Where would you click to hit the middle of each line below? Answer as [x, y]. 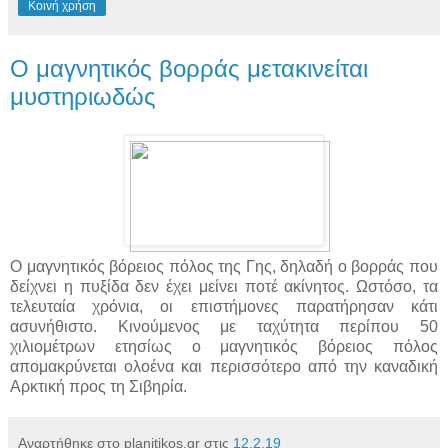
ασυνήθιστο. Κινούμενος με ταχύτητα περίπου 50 [224, 327]
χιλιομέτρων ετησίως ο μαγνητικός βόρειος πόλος [224, 347]
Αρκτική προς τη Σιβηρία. [98, 387]
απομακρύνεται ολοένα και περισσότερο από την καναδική [224, 367]
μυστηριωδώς [83, 97]
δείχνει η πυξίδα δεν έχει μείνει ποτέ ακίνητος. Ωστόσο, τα [224, 287]
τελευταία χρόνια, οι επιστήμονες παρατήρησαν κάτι [224, 307]
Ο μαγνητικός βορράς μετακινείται [189, 69]
